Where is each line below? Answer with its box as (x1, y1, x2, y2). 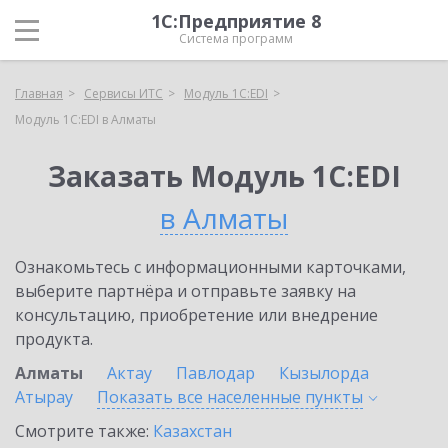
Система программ (179, 30, 293, 47)
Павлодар (176, 362, 255, 384)
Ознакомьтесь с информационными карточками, (15, 256, 406, 278)
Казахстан (153, 420, 232, 442)
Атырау (15, 386, 73, 408)
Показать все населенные (97, 386, 305, 408)
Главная (15, 85, 63, 102)
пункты (305, 386, 363, 408)
